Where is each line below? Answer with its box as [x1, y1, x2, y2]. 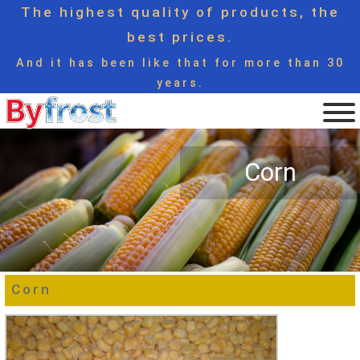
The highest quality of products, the [20, 4, 340, 20]
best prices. [127, 29, 233, 45]
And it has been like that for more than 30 [15, 55, 345, 69]
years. [156, 76, 204, 89]
